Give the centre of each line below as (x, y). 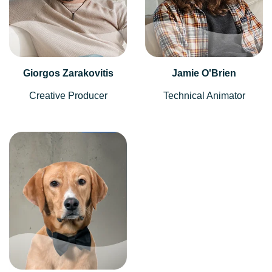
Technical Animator (204, 96)
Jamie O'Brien (204, 73)
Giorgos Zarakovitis (68, 73)
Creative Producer (68, 96)
